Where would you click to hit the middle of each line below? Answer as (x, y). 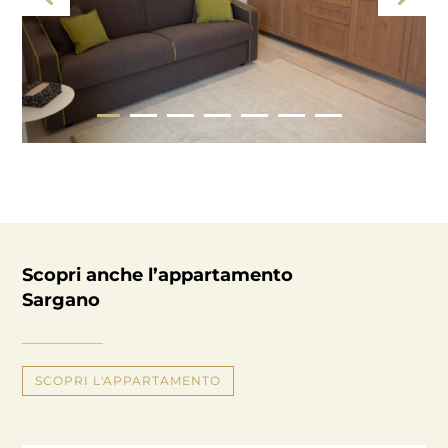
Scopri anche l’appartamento (158, 275)
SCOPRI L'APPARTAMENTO (128, 380)
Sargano (61, 300)
